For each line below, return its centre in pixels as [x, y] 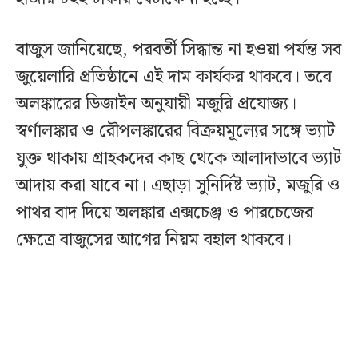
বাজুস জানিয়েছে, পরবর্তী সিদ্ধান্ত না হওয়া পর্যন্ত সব [179, 50]
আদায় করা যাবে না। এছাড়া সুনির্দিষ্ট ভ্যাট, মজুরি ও [178, 186]
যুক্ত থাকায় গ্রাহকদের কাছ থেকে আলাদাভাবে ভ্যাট [179, 159]
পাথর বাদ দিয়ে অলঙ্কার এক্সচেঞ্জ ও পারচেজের [165, 213]
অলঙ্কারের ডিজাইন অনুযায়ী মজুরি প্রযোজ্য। [156, 105]
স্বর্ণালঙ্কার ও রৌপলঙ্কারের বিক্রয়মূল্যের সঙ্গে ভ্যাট [175, 132]
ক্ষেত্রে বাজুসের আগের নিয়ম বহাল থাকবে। [154, 241]
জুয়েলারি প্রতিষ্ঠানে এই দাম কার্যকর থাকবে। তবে [174, 78]
